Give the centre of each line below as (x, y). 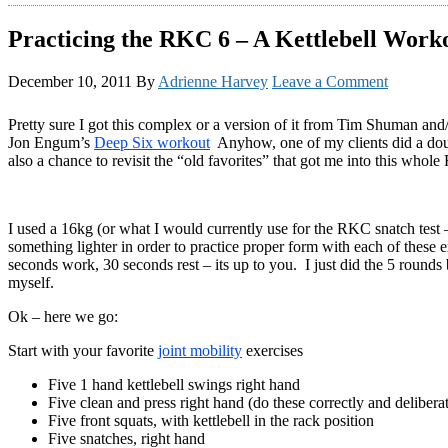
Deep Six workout (152, 142)
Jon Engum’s (51, 142)
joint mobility (200, 350)
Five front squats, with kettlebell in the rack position (211, 420)
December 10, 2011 (70, 81)
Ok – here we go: (63, 316)
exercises (272, 350)
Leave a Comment (330, 81)
